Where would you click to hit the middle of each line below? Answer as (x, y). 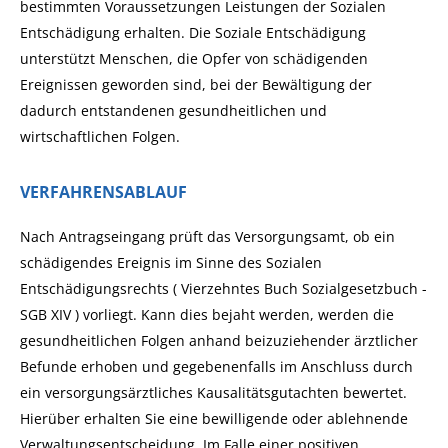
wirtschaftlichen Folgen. (100, 136)
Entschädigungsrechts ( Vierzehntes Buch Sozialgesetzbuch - (223, 288)
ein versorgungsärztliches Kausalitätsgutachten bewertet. (213, 392)
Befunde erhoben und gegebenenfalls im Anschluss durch (216, 366)
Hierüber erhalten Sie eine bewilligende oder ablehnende (214, 418)
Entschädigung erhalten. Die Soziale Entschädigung (193, 32)
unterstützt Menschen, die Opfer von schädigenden (194, 58)
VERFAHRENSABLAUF (103, 192)
